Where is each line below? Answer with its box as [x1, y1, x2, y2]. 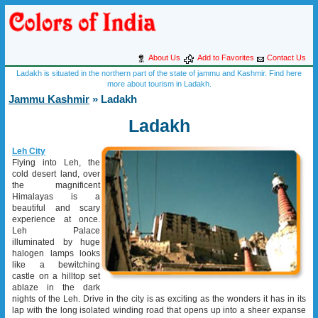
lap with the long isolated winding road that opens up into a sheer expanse [12, 305, 306, 315]
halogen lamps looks [12, 248, 100, 258]
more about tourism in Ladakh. [106, 79, 212, 88]
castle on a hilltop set [12, 270, 100, 281]
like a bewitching [12, 259, 100, 270]
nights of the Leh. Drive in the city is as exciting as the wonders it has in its [12, 293, 306, 304]
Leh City [12, 146, 45, 156]
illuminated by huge [12, 236, 100, 247]
